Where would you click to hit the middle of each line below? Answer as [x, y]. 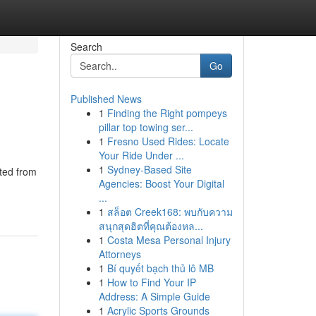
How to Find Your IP [151, 282]
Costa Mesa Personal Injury [169, 240]
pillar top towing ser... [146, 127]
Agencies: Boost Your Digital [161, 183]
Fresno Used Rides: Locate [168, 141]
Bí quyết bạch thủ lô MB [160, 268]
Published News [106, 99]
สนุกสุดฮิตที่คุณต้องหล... [151, 226]
